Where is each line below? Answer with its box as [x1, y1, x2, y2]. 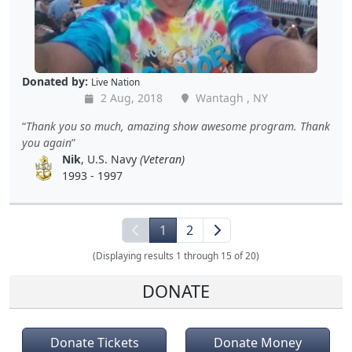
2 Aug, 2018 [97, 90, 163, 106]
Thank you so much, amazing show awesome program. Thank [26, 119, 330, 134]
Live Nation [91, 75, 140, 89]
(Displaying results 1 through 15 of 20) [93, 249, 259, 262]
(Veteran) [140, 152, 185, 167]
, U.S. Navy [81, 152, 141, 167]
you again [22, 135, 71, 151]
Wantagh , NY [192, 90, 268, 106]
